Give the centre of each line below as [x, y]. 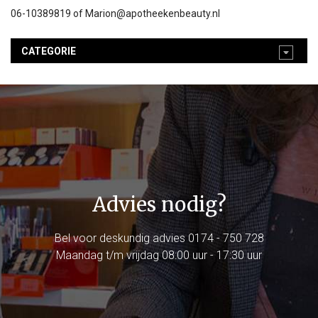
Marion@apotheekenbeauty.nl [153, 14]
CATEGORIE [49, 51]
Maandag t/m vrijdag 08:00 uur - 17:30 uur [159, 255]
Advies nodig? [159, 204]
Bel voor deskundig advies [121, 238]
